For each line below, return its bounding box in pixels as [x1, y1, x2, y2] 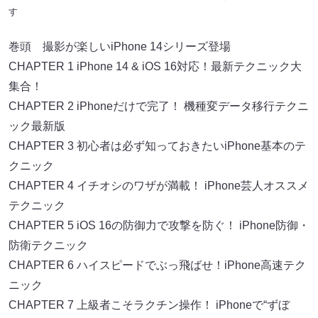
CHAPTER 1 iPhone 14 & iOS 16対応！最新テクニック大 [9, 60, 302, 73]
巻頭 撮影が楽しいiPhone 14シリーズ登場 [9, 40, 231, 53]
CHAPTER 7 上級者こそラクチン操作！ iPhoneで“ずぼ [9, 299, 290, 312]
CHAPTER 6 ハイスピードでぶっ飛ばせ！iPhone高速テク [9, 259, 306, 272]
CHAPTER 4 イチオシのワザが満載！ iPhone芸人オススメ [9, 180, 309, 192]
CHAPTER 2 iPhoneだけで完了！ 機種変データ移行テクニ [9, 100, 309, 113]
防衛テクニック [9, 239, 88, 252]
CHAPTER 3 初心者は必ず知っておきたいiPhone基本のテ [9, 140, 306, 153]
